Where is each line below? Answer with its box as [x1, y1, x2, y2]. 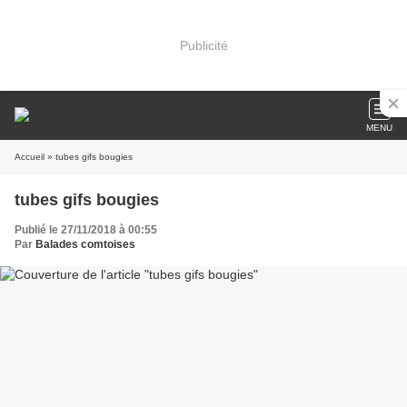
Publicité [179, 37, 228, 53]
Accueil [15, 152, 45, 162]
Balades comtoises [35, 238, 135, 251]
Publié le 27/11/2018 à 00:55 [15, 223, 157, 236]
